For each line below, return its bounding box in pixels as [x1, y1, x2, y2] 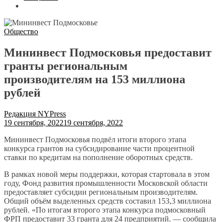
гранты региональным [4, 59, 127, 72]
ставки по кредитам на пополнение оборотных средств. [4, 153, 193, 162]
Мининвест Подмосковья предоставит [4, 46, 212, 59]
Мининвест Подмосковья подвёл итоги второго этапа [4, 135, 186, 144]
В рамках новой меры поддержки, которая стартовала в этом [4, 169, 210, 178]
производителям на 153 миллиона [4, 72, 185, 86]
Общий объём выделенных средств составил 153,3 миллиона [4, 196, 211, 205]
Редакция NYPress [4, 109, 66, 118]
